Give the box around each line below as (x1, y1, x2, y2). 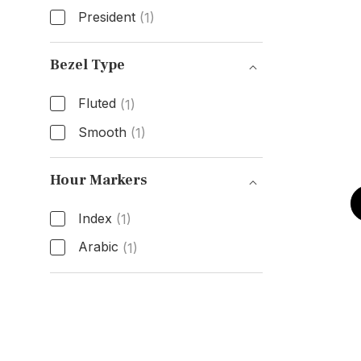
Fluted (77, 94, 116, 111)
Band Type (48, 34, 147, 58)
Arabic (77, 239, 118, 255)
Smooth (77, 123, 127, 140)
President (77, 8, 135, 25)
